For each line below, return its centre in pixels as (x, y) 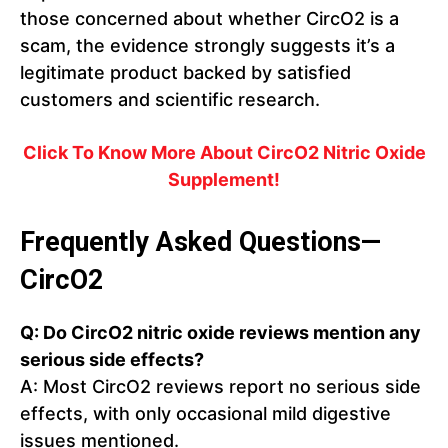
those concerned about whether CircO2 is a (209, 19)
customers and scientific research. (170, 100)
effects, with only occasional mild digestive (205, 414)
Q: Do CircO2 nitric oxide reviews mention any (220, 333)
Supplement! (224, 180)
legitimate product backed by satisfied (185, 73)
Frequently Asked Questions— (200, 242)
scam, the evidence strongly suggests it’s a (207, 46)
